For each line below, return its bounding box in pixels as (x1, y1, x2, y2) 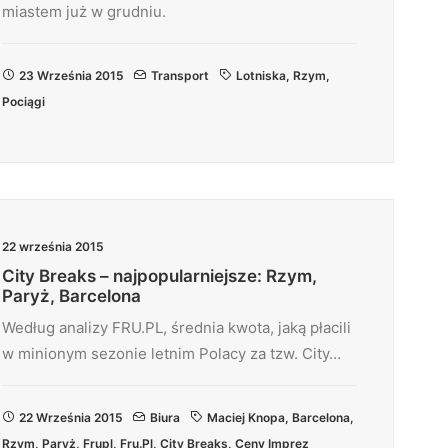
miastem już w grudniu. (2, 2, 166, 21)
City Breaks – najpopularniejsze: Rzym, (2, 266, 317, 286)
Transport (151, 68, 209, 83)
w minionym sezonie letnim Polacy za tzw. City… (2, 344, 341, 363)
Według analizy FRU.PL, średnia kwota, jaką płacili (2, 318, 351, 337)
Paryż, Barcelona (2, 286, 141, 306)
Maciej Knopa (207, 410, 285, 425)
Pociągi (2, 94, 45, 109)
